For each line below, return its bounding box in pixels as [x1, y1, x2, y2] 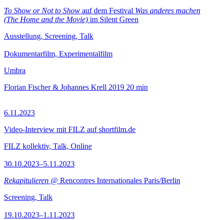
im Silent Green [88, 15, 138, 24]
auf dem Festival [80, 6, 135, 15]
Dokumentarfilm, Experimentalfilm [4, 50, 112, 58]
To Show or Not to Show [4, 6, 80, 15]
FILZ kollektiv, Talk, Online [4, 142, 92, 150]
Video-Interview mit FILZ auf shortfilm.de [4, 125, 136, 134]
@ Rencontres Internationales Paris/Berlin [49, 176, 180, 185]
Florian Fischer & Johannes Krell [4, 83, 107, 91]
